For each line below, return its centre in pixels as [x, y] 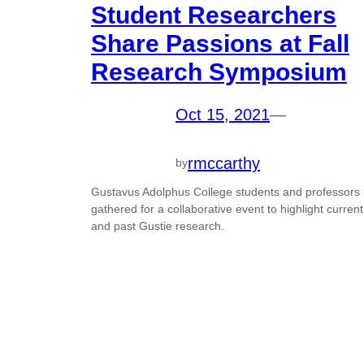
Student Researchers [214, 15]
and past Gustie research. [158, 225]
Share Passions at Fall [220, 44]
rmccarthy [224, 163]
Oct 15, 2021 [223, 115]
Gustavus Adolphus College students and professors [225, 191]
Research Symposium [219, 72]
